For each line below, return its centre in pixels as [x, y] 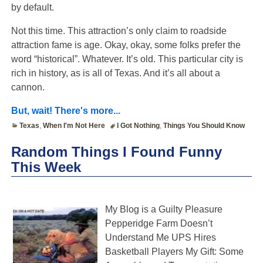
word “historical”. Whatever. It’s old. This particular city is [127, 59]
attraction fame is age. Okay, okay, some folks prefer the [126, 45]
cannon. [28, 87]
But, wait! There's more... [65, 110]
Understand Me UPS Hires [160, 237]
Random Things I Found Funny [116, 151]
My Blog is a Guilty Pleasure [163, 209]
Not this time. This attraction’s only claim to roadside [119, 31]
